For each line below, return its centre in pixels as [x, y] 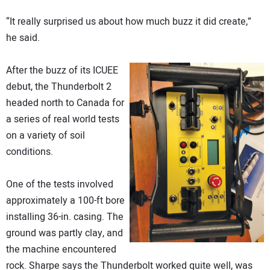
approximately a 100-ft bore [65, 201]
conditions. [30, 152]
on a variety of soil [46, 136]
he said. [23, 38]
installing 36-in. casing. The [65, 217]
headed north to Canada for [65, 103]
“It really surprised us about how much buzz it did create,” [129, 22]
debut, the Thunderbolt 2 [59, 87]
